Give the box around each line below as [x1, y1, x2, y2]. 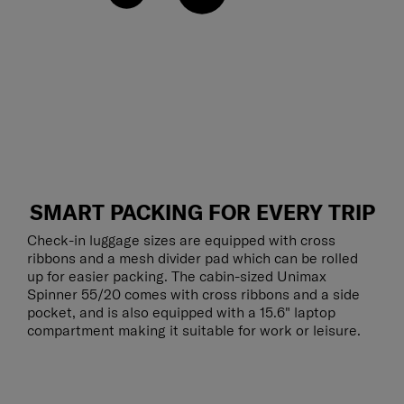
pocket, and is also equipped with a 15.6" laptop [27, 303, 335, 322]
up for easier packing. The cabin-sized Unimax [27, 267, 326, 286]
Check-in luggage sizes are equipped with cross [27, 231, 335, 250]
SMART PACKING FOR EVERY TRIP [29, 199, 375, 226]
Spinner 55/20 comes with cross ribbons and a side [27, 285, 360, 304]
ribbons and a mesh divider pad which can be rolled [27, 249, 358, 268]
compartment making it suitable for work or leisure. [27, 321, 361, 340]
